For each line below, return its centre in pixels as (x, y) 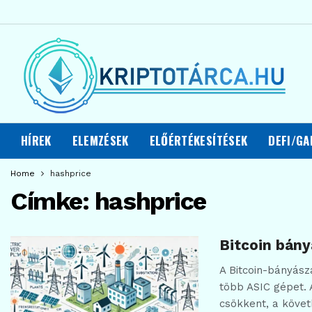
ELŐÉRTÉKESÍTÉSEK (198, 140)
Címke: (53, 201)
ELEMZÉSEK (100, 140)
